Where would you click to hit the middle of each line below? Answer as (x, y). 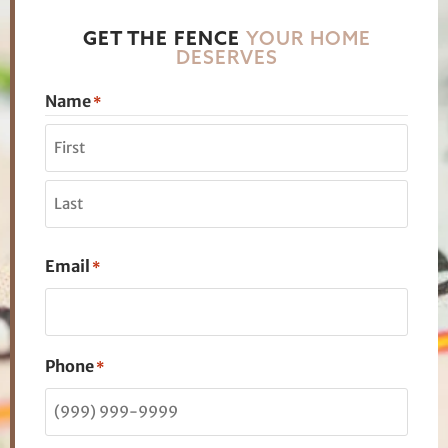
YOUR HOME (308, 38)
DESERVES (226, 57)
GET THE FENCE (164, 38)
